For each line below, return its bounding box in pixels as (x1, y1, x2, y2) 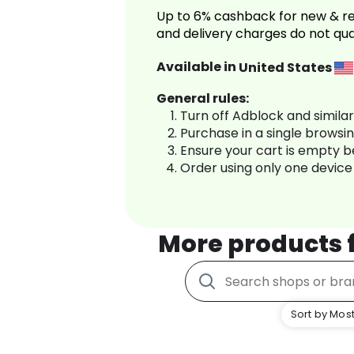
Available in (156, 58, 239, 77)
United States (239, 58, 334, 77)
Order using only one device (180, 159, 352, 178)
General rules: (156, 89, 249, 108)
